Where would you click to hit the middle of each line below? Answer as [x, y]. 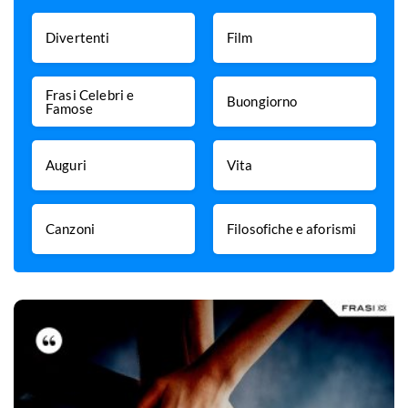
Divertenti [78, 38]
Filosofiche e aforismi [292, 229]
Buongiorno [262, 102]
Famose [69, 108]
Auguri [66, 165]
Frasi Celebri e [90, 94]
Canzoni [71, 229]
